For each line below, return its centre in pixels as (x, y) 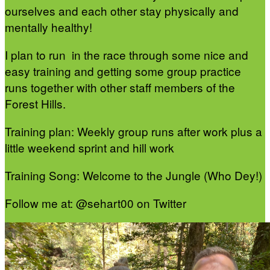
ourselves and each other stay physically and (122, 11)
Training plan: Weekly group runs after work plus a (133, 131)
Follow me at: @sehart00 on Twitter (96, 203)
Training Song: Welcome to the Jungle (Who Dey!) (133, 175)
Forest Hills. (37, 104)
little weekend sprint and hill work (89, 148)
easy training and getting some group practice (123, 71)
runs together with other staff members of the (120, 87)
